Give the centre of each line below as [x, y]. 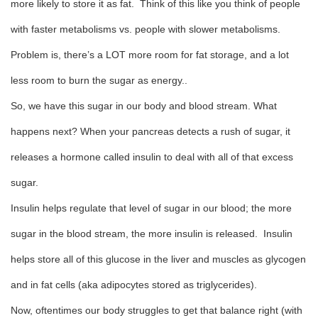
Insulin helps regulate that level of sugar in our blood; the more [151, 208]
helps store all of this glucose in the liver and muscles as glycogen [158, 259]
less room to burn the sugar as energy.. [99, 80]
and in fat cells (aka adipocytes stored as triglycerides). [134, 285]
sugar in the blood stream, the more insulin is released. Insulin [152, 234]
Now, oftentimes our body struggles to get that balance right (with [157, 310]
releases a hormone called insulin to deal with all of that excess [152, 157]
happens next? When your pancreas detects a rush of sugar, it [150, 131]
